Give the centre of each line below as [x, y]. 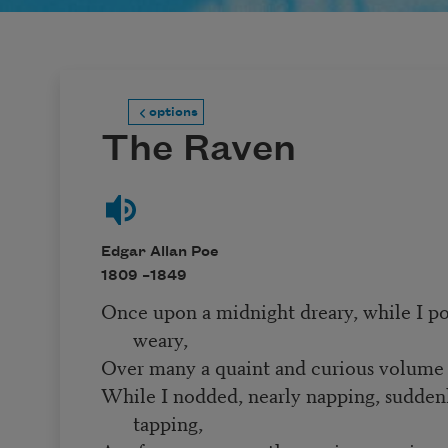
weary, [160, 339]
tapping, [167, 423]
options [173, 111]
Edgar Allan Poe [159, 251]
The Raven [198, 149]
